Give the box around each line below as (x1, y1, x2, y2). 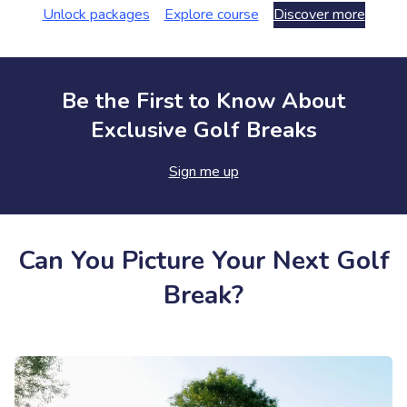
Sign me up (168, 162, 239, 182)
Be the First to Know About (62, 86, 345, 115)
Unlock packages (42, 5, 150, 25)
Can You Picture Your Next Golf (17, 243, 390, 278)
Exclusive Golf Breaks (90, 115, 317, 144)
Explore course (164, 5, 259, 25)
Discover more (273, 5, 365, 25)
